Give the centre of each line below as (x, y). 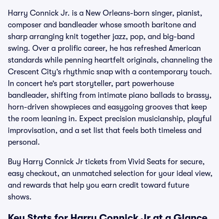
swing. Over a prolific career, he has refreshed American (104, 48)
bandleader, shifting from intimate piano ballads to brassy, (110, 95)
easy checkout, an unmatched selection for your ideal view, (110, 174)
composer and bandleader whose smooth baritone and (102, 25)
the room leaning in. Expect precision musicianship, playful (110, 119)
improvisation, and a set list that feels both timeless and (105, 131)
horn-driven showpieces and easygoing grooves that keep (107, 107)
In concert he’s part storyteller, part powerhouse (91, 84)
